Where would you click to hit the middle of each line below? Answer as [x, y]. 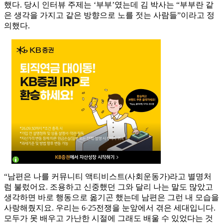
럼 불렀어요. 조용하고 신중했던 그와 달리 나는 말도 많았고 [109, 187]
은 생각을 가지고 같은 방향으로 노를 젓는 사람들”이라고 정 [109, 15]
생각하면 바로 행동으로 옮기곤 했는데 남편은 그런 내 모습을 [111, 198]
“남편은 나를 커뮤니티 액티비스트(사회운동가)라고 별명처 [108, 177]
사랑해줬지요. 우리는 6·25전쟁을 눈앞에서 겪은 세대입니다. [110, 208]
